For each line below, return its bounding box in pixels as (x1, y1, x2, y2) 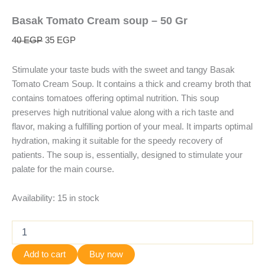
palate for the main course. (12, 164, 114, 174)
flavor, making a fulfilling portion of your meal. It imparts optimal (12, 121, 253, 131)
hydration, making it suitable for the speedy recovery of (12, 135, 222, 146)
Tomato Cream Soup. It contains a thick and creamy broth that (12, 79, 251, 89)
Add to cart (24, 249, 66, 259)
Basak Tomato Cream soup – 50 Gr (12, 14, 188, 27)
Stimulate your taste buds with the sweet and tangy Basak (12, 64, 235, 75)
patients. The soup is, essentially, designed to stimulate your (12, 150, 243, 160)
